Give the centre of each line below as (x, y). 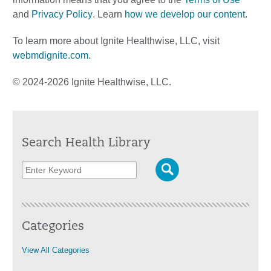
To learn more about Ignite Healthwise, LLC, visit (116, 41)
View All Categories (56, 250)
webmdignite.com (51, 55)
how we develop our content (185, 14)
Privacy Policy (62, 14)
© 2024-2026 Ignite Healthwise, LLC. (92, 82)
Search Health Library (86, 143)
